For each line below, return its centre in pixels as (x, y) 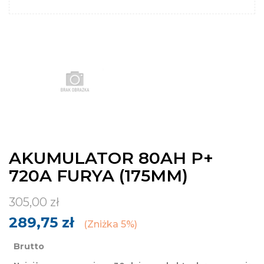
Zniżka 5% (111, 225)
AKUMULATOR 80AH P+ (111, 158)
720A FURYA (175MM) (98, 176)
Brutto (29, 247)
